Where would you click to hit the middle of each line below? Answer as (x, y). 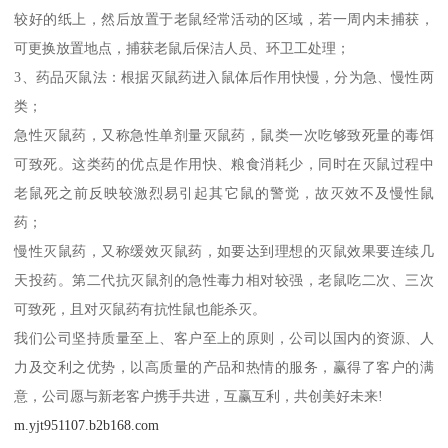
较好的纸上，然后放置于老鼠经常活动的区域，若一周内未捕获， (224, 18)
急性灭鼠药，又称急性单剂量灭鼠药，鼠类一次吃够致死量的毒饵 (224, 134)
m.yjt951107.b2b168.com (87, 424)
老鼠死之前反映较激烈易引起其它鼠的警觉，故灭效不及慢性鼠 (224, 192)
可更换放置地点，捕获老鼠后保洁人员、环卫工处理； (182, 47)
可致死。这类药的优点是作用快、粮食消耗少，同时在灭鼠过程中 (224, 163)
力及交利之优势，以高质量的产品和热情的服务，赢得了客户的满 (224, 366)
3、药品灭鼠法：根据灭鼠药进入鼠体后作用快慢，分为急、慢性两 (224, 76)
